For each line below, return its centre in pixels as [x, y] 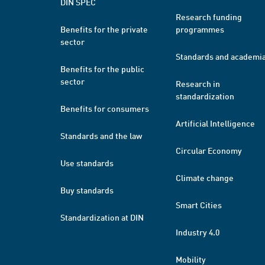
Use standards [87, 163]
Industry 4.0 [198, 232]
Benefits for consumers [105, 108]
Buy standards [87, 190]
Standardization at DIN [102, 217]
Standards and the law [101, 135]
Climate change [205, 177]
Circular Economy [209, 150]
